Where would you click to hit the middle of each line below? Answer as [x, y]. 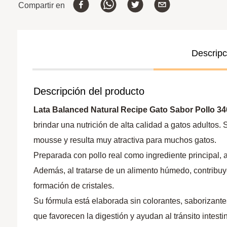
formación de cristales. [74, 185]
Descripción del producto [89, 91]
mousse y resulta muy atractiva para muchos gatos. [125, 140]
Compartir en [42, 6]
